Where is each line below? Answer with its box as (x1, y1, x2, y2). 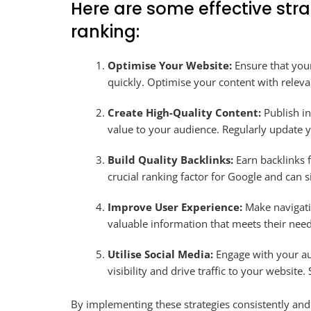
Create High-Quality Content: (108, 106, 262, 120)
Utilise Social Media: (108, 247, 214, 262)
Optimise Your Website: (108, 58, 233, 73)
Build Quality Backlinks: (108, 153, 234, 167)
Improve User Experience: (108, 200, 243, 215)
